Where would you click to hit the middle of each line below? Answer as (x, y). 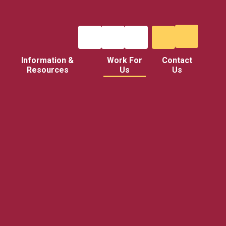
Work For (125, 61)
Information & (48, 61)
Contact (177, 61)
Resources (47, 70)
